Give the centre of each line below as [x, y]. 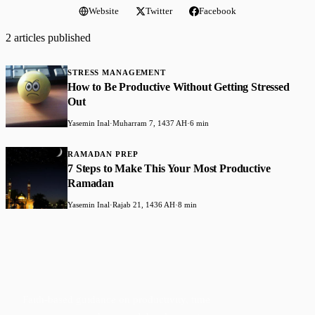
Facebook [218, 11]
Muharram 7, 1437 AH [150, 123]
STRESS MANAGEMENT [117, 72]
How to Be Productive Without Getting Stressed [179, 86]
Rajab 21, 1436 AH [144, 204]
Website [104, 11]
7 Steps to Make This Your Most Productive [169, 168]
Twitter [159, 11]
